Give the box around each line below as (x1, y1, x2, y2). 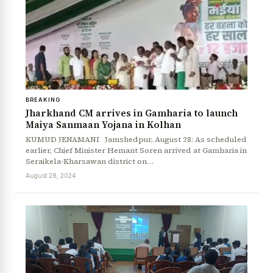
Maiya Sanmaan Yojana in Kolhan (26, 118, 181, 132)
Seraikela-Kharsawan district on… (26, 156, 154, 167)
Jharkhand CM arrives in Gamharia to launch (26, 107, 238, 120)
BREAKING (26, 96, 60, 104)
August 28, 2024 (26, 172, 76, 180)
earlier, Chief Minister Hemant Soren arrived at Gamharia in (26, 145, 247, 156)
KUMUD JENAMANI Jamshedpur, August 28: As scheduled (26, 134, 247, 145)
